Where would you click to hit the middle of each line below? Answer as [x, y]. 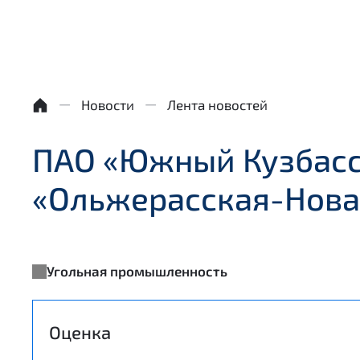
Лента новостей [217, 104]
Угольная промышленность [137, 271]
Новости [108, 104]
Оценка [80, 332]
